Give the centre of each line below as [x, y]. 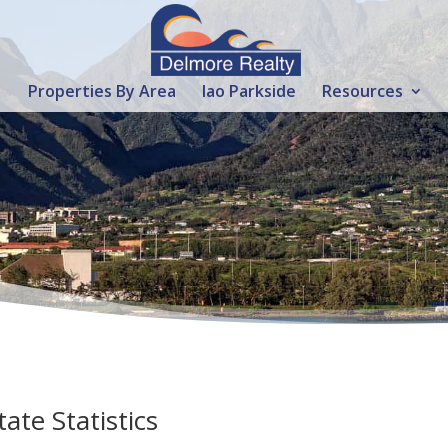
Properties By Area [102, 91]
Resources [362, 91]
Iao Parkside [249, 91]
